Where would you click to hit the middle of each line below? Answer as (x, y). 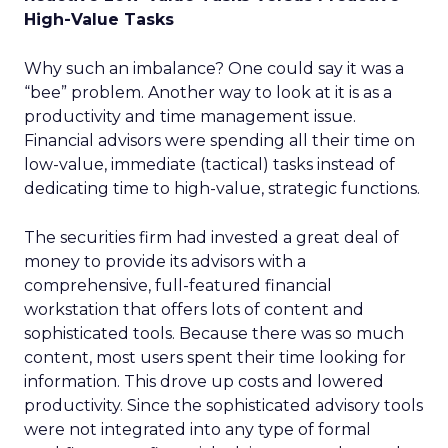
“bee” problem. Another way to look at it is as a (208, 92)
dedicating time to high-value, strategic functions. (222, 188)
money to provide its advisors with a (165, 261)
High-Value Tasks (99, 19)
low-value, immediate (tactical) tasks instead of (209, 164)
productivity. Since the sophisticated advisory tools (223, 405)
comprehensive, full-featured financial (178, 285)
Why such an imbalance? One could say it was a (214, 68)
